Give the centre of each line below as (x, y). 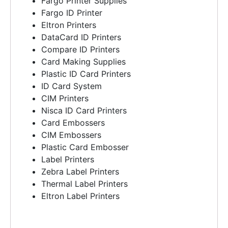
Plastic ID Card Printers (86, 74)
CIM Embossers (71, 135)
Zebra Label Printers (80, 171)
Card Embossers (73, 122)
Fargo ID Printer (72, 12)
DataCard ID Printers (81, 37)
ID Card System (72, 86)
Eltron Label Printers (80, 196)
